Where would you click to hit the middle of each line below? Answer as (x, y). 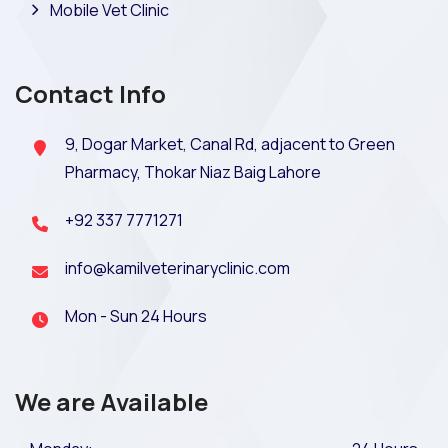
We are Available (111, 401)
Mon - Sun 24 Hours (136, 315)
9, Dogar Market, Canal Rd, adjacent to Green (230, 143)
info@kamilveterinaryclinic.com (177, 267)
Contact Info (90, 93)
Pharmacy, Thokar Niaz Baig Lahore (193, 171)
